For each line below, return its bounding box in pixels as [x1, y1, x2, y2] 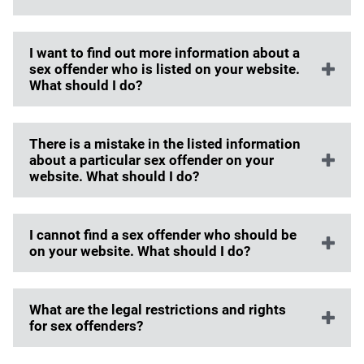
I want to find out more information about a [29, 45, 300, 62]
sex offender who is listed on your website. [29, 61, 300, 78]
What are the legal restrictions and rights [29, 301, 286, 318]
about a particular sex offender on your [29, 152, 274, 169]
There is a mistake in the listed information [29, 136, 301, 153]
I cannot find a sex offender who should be [29, 227, 297, 244]
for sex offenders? [29, 318, 143, 335]
